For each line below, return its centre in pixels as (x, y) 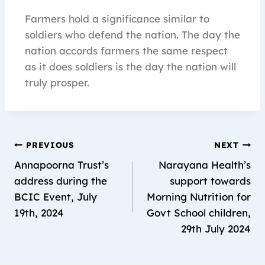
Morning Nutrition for (199, 197)
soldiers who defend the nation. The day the (132, 35)
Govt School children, (199, 213)
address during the (61, 181)
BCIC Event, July (56, 197)
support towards (210, 181)
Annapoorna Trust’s (62, 165)
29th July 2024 (216, 229)
